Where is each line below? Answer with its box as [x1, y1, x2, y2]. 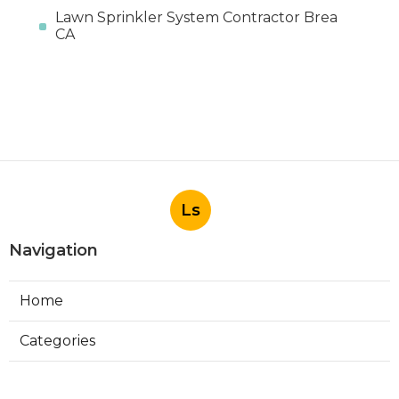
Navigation [9, 240, 98, 260]
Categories [20, 331, 95, 349]
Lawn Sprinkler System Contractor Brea [54, 8, 338, 26]
